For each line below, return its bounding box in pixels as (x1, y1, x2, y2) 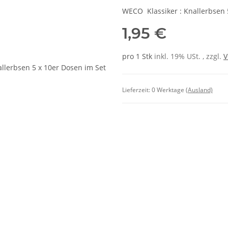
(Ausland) (186, 85, 213, 94)
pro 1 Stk (122, 51, 152, 62)
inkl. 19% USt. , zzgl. (154, 51, 223, 62)
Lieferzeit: (122, 85, 152, 94)
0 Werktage (152, 85, 186, 94)
